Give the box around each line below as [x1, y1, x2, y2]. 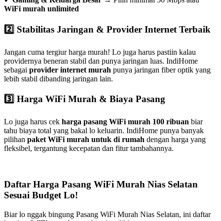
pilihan [4, 135, 27, 144]
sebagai [4, 65, 29, 74]
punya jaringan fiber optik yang [111, 65, 211, 74]
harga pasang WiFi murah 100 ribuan [62, 117, 189, 126]
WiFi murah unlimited [4, 4, 79, 13]
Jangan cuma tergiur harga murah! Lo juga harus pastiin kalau [4, 47, 196, 56]
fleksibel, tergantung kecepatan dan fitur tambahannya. [4, 144, 174, 153]
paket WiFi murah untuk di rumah [27, 135, 145, 144]
